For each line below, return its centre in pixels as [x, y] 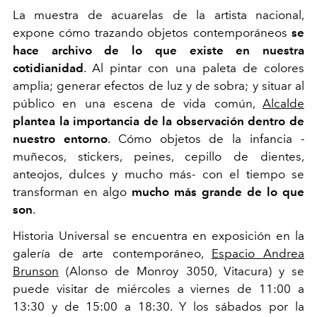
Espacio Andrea [258, 253]
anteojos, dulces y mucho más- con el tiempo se [158, 174]
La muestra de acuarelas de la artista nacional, [158, 15]
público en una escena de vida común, [138, 103]
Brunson [36, 271]
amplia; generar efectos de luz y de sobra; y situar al [158, 85]
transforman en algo [72, 191]
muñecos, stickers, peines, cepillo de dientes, [158, 156]
